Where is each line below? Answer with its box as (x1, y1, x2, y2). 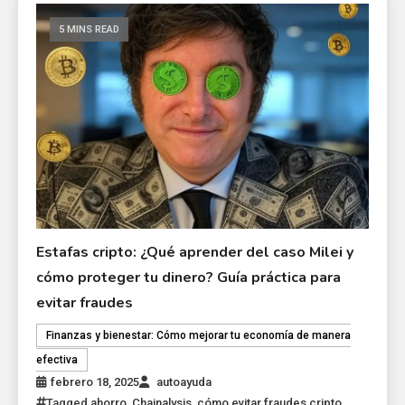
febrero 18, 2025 (51, 375, 140, 390)
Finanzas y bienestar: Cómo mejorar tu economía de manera (46, 329, 352, 343)
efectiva (36, 353, 79, 367)
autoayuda (156, 375, 212, 390)
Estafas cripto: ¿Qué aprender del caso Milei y (36, 242, 354, 263)
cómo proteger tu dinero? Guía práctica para (36, 268, 342, 288)
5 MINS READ (59, 23, 120, 35)
